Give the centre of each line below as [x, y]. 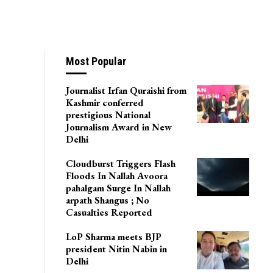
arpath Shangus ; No [107, 255]
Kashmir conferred [105, 157]
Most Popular [96, 116]
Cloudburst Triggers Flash [120, 218]
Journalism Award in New [119, 182]
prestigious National [108, 169]
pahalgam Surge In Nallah [118, 243]
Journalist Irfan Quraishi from [126, 145]
